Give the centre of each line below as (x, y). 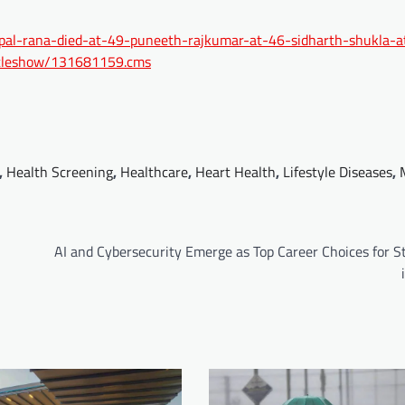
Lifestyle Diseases (338, 172)
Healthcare (154, 172)
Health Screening (60, 172)
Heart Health (235, 172)
